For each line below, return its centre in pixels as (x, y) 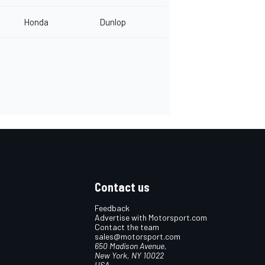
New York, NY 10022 (129, 256)
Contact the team (127, 227)
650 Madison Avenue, (131, 246)
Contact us (122, 187)
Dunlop (113, 22)
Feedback (112, 208)
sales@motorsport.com (138, 237)
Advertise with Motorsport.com (151, 218)
